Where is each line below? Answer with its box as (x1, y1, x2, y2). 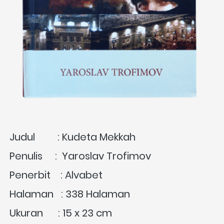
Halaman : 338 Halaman (9, 187, 130, 201)
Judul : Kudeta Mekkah (9, 130, 135, 144)
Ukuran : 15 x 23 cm (9, 206, 112, 220)
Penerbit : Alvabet (9, 168, 105, 182)
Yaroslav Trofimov (62, 149, 153, 163)
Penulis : (9, 149, 62, 163)
